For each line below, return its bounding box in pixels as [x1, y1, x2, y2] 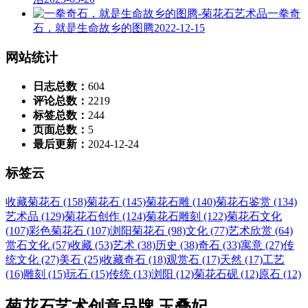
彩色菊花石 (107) [29, 225, 110, 236]
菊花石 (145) [87, 196, 146, 208]
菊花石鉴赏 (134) [216, 196, 297, 208]
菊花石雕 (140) [146, 196, 216, 208]
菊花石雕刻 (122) [146, 210, 227, 222]
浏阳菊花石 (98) [110, 225, 186, 236]
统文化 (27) [5, 254, 59, 265]
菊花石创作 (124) [65, 210, 146, 222]
